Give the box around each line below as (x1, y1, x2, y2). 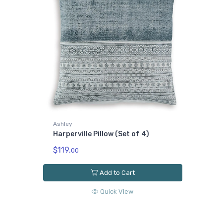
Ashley (53, 120, 72, 128)
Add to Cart (99, 169, 135, 177)
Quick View (100, 187, 134, 195)
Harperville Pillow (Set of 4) (53, 130, 149, 139)
